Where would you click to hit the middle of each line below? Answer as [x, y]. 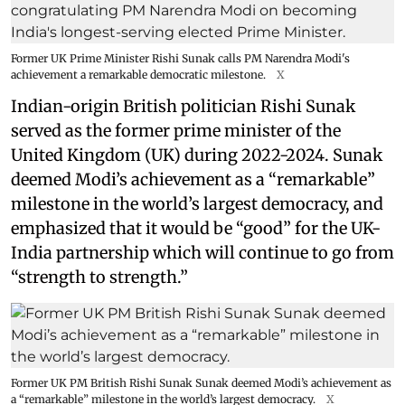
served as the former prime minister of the [176, 130]
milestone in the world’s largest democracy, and [197, 203]
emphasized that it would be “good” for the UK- [196, 228]
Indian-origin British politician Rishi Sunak [183, 106]
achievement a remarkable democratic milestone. [138, 74]
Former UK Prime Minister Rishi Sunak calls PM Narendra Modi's [180, 58]
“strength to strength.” [99, 277]
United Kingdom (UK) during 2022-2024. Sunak [197, 155]
